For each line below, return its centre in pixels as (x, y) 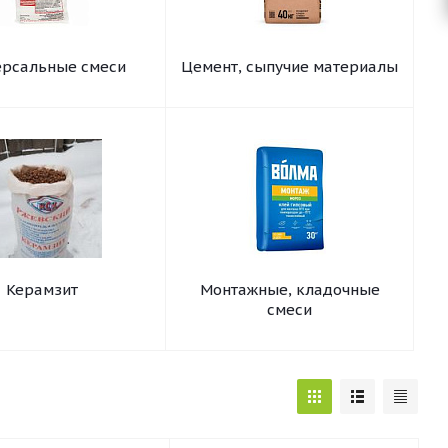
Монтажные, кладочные (289, 289)
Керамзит (41, 289)
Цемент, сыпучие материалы (289, 66)
